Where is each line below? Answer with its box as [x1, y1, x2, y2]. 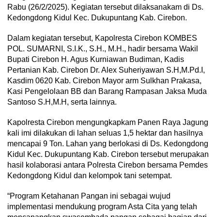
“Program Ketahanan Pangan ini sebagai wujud [7, 192, 170, 201]
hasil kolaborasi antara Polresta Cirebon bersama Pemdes [7, 161, 208, 170]
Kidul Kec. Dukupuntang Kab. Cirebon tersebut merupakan [7, 150, 209, 159]
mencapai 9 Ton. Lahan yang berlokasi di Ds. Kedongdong [7, 139, 208, 148]
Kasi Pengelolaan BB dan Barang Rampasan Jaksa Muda [7, 87, 207, 96]
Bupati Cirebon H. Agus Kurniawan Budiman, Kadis [7, 55, 184, 64]
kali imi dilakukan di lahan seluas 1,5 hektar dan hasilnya [7, 129, 203, 138]
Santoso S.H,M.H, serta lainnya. [7, 98, 117, 107]
